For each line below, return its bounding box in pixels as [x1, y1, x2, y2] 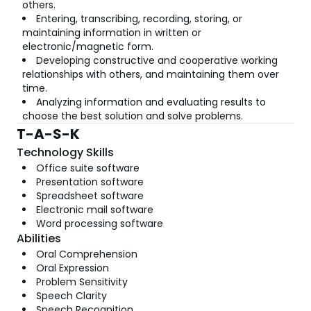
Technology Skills [17, 144, 114, 160]
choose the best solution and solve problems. [22, 109, 243, 123]
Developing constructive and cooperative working [36, 53, 278, 67]
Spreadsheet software [36, 189, 144, 203]
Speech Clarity [36, 289, 107, 303]
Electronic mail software [36, 203, 153, 217]
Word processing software [36, 217, 163, 230]
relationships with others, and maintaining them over [22, 67, 279, 81]
